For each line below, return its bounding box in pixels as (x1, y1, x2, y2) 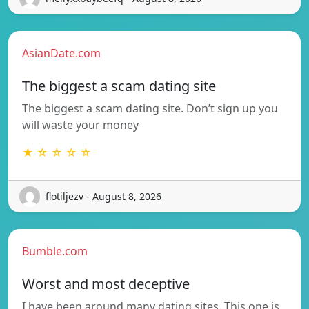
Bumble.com (22, 243, 88, 259)
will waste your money (22, 117, 139, 132)
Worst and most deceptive (22, 274, 190, 293)
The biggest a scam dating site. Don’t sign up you (22, 100, 278, 116)
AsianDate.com (22, 45, 101, 61)
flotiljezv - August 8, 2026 (46, 190, 161, 203)
